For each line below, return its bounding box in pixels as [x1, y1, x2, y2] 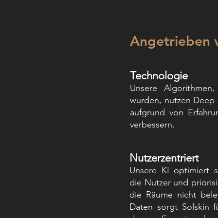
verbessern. [130, 119, 175, 130]
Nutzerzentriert [129, 151, 199, 164]
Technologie [130, 69, 188, 82]
